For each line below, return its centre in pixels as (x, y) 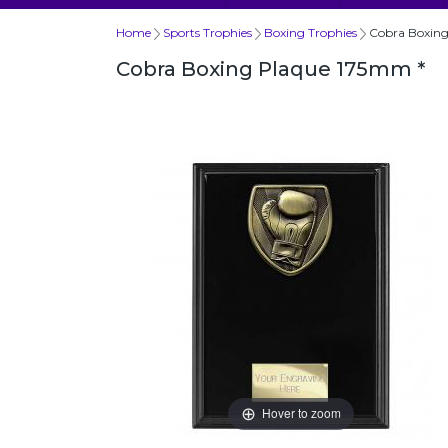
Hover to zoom (301, 413)
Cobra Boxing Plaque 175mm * (270, 69)
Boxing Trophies (310, 32)
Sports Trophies (207, 32)
